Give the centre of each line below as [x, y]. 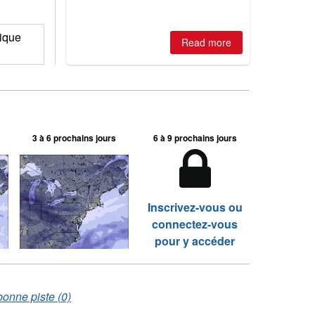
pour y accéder [195, 241]
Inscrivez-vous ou [195, 207]
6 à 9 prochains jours [195, 138]
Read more [206, 42]
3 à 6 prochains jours [75, 138]
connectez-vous [195, 224]
